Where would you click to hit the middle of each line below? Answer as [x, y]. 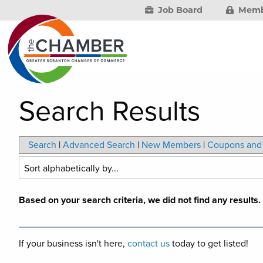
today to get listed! [209, 244]
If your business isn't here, [73, 244]
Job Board [179, 10]
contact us [149, 244]
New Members [171, 145]
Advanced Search [99, 145]
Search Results [109, 112]
